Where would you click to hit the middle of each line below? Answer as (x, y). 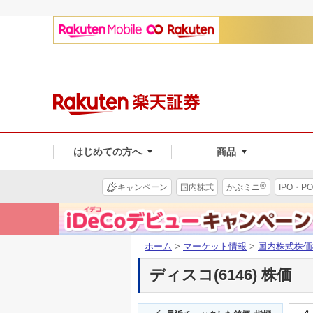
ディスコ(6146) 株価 (221, 275)
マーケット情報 (215, 246)
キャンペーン (143, 187)
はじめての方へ (107, 151)
